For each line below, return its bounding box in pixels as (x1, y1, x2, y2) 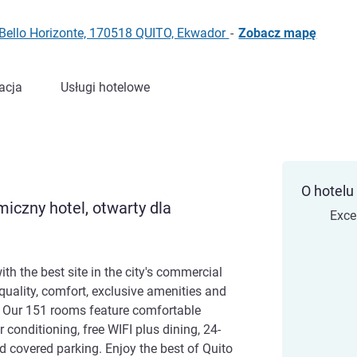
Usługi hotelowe (61, 80, 150, 95)
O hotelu (301, 182, 354, 199)
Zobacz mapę (238, 25, 317, 41)
